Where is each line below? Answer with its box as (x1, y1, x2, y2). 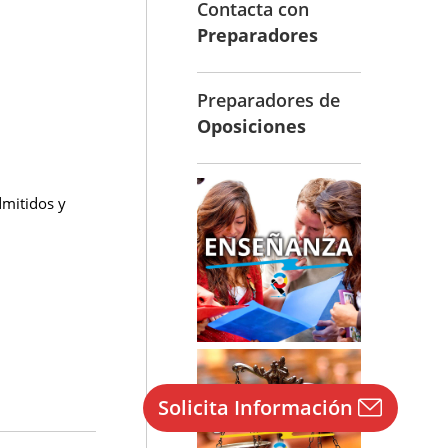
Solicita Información (157, 394, 353, 421)
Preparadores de (197, 88, 340, 112)
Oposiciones (197, 114, 306, 138)
